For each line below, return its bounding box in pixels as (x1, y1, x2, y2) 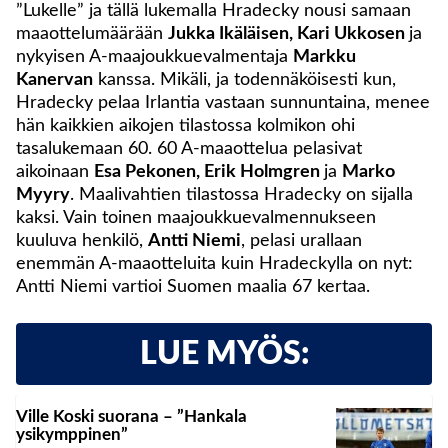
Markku (293, 48, 356, 67)
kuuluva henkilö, (16, 232, 148, 251)
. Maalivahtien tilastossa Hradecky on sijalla (70, 186, 413, 205)
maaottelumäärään (16, 25, 168, 44)
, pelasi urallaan (241, 232, 362, 251)
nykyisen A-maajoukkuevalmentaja (16, 48, 293, 67)
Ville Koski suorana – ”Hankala (16, 408, 247, 426)
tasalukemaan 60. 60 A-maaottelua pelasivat (16, 140, 362, 159)
